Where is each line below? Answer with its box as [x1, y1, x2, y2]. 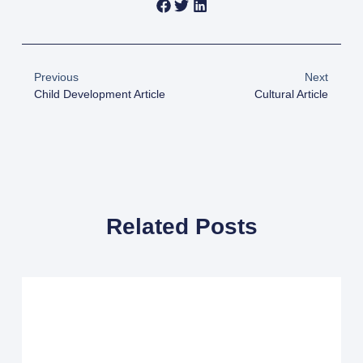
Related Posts [105, 213, 258, 239]
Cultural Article [254, 87, 329, 100]
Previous [33, 70, 79, 83]
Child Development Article [33, 87, 165, 100]
